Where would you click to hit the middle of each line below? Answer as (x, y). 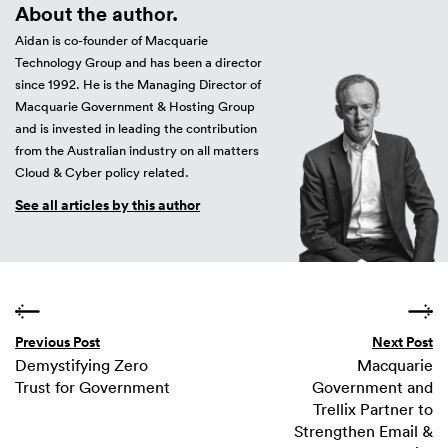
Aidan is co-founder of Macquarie (111, 40)
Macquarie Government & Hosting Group (135, 106)
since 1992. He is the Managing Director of (138, 84)
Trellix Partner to (373, 409)
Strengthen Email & (363, 431)
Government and (372, 387)
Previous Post (57, 342)
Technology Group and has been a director (138, 62)
